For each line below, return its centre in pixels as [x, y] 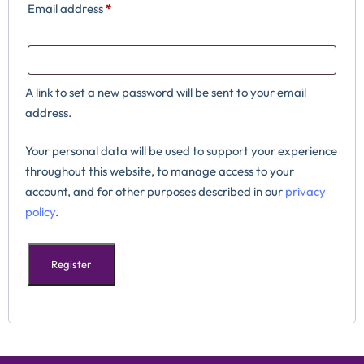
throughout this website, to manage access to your [160, 171]
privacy [305, 192]
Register [71, 264]
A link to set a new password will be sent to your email [166, 92]
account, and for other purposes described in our [155, 192]
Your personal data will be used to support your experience [181, 151]
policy [40, 212]
